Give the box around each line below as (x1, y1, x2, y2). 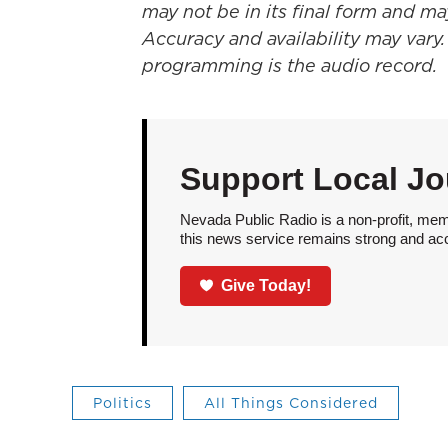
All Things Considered (204, 392, 378, 413)
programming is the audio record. (142, 53, 437, 78)
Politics (93, 392, 152, 413)
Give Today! (221, 276, 312, 294)
